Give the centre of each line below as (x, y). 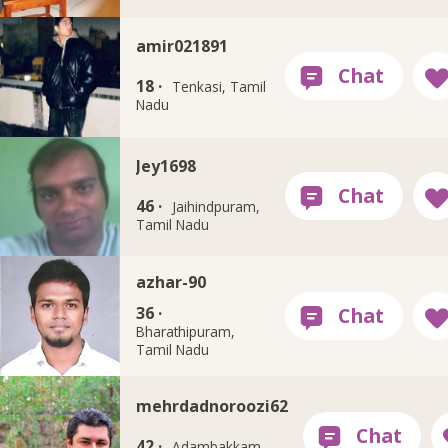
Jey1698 (165, 166)
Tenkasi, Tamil (219, 87)
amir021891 (181, 46)
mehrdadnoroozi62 (211, 406)
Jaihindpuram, (216, 207)
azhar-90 (170, 281)
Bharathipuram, (185, 331)
